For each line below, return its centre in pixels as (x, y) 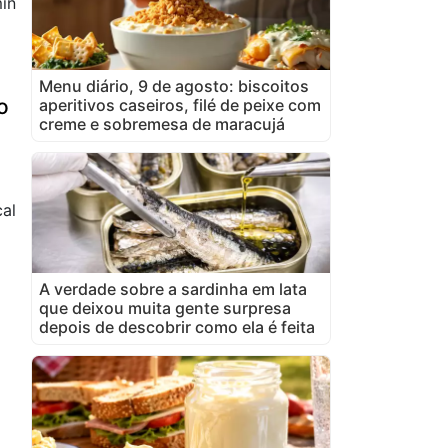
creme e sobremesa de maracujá (162, 123)
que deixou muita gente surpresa (165, 307)
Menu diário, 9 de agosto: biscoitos (174, 85)
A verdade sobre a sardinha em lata (173, 288)
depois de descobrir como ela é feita (177, 326)
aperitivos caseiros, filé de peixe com (180, 104)
